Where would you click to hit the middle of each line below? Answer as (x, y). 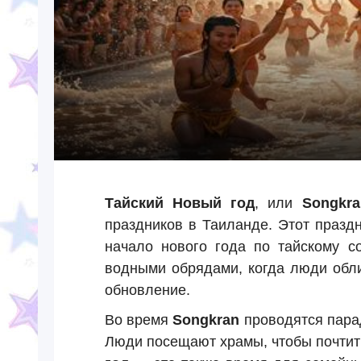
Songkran (206, 320)
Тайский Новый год (180, 203)
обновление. (147, 290)
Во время (139, 320)
